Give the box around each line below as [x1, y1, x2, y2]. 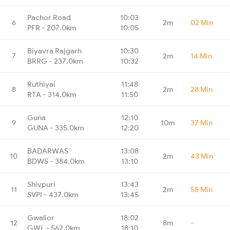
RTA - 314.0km [27, 89, 76, 99]
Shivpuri [27, 179, 55, 189]
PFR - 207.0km [27, 23, 76, 32]
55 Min [190, 184, 213, 194]
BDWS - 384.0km [27, 156, 85, 166]
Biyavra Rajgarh [27, 46, 82, 55]
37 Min [190, 118, 213, 127]
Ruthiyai [27, 79, 55, 89]
